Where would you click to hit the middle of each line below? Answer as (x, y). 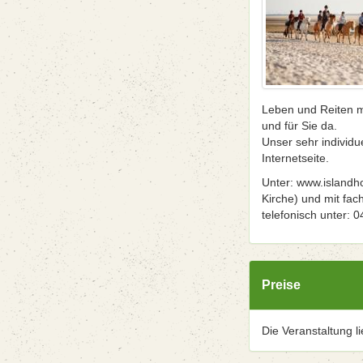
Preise (281, 285)
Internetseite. (295, 158)
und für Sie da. (299, 126)
